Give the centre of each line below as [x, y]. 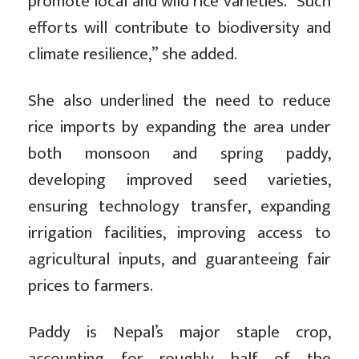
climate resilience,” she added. [133, 54]
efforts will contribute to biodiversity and [179, 28]
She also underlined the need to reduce [179, 101]
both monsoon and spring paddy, [179, 154]
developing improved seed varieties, [179, 180]
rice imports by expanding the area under [179, 127]
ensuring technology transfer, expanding [179, 207]
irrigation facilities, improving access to [179, 233]
